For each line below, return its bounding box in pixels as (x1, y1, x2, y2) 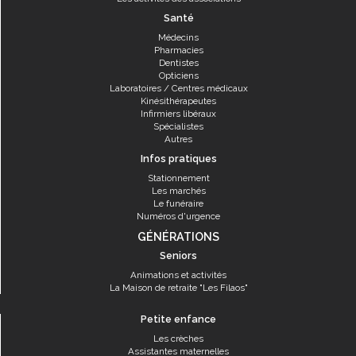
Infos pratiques (140, 153, 217, 164)
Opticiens (158, 70, 199, 81)
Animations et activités (130, 269, 226, 281)
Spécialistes (153, 121, 203, 132)
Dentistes (158, 57, 199, 68)
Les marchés (151, 185, 206, 196)
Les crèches (153, 333, 203, 344)
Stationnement (147, 172, 210, 184)
